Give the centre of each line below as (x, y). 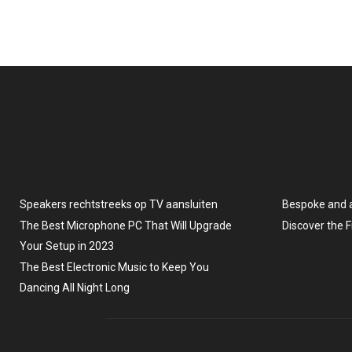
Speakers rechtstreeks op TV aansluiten (119, 204)
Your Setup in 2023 (67, 246)
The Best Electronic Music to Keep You (114, 267)
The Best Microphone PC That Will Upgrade (126, 225)
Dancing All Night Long (75, 288)
